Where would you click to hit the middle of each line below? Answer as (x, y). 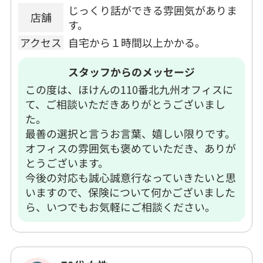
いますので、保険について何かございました (131, 192)
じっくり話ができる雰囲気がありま (152, 10)
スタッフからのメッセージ (131, 71)
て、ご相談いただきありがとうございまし (126, 104)
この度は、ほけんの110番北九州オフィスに (129, 90)
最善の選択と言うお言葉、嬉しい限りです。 (131, 134)
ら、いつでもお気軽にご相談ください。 (121, 207)
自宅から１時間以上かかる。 (136, 43)
